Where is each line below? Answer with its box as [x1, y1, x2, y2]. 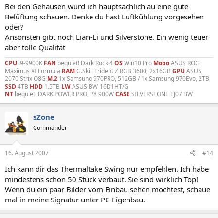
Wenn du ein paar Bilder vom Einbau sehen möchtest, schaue [5, 184, 210, 194]
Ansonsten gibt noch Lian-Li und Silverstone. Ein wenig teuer [5, 32, 208, 42]
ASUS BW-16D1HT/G [71, 82, 128, 91]
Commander [33, 124, 67, 132]
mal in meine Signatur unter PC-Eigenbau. [5, 194, 145, 204]
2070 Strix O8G [5, 74, 47, 83]
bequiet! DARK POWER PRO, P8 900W [13, 90, 115, 98]
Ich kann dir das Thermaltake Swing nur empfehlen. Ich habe [5, 163, 209, 174]
